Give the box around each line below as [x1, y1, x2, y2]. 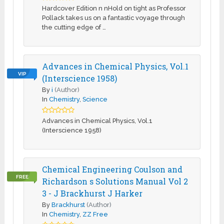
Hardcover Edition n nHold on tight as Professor [42, 4, 186, 12]
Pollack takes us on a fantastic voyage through [42, 14, 185, 22]
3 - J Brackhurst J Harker [42, 188, 143, 199]
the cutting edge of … [42, 23, 106, 31]
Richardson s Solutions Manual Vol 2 [42, 176, 188, 187]
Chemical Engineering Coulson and [42, 164, 183, 175]
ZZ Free [82, 210, 108, 218]
